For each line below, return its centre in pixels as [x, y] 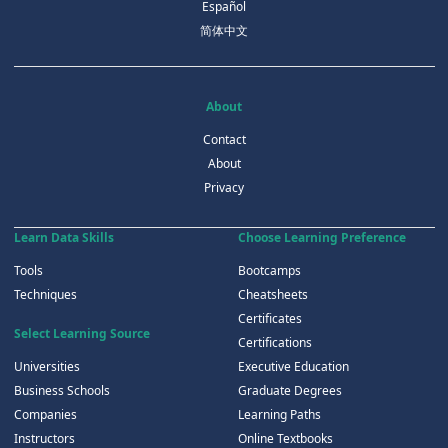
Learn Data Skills [63, 238]
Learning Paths [279, 415]
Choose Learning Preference [321, 238]
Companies [45, 415]
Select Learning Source [81, 334]
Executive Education [293, 367]
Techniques [45, 295]
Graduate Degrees [289, 391]
